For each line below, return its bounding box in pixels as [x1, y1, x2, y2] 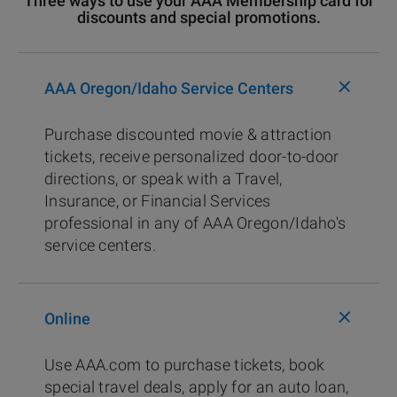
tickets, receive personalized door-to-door [44, 147, 339, 166]
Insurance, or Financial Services [44, 191, 271, 210]
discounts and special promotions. [76, 8, 321, 27]
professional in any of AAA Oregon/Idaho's [44, 214, 346, 232]
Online [44, 309, 90, 328]
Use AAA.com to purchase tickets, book [44, 355, 325, 374]
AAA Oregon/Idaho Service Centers [44, 79, 293, 97]
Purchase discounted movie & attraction [44, 125, 332, 144]
